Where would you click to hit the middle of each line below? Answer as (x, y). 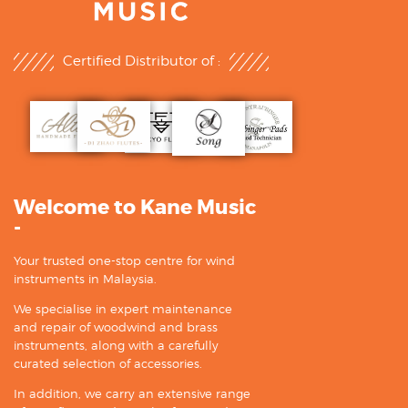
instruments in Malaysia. (85, 279)
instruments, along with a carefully (116, 346)
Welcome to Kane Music (135, 208)
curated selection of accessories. (108, 364)
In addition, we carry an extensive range (132, 394)
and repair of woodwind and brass (116, 327)
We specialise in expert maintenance (123, 309)
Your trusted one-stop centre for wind (124, 261)
